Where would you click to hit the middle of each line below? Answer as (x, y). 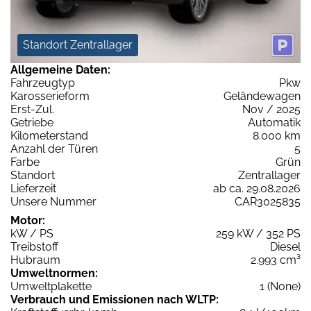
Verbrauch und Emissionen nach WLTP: (115, 299)
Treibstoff (34, 246)
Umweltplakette (51, 286)
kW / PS (32, 233)
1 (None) (280, 286)
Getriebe (32, 122)
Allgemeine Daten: (60, 69)
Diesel (285, 246)
